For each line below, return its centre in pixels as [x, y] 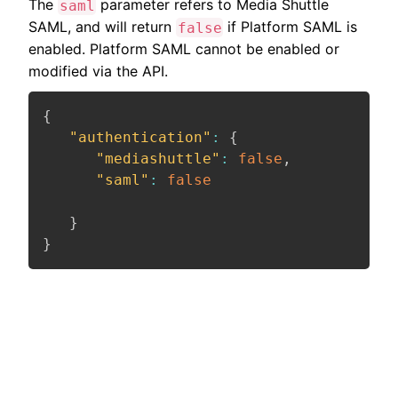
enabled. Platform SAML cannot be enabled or [184, 49]
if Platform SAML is [291, 27]
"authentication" [140, 138]
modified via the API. [98, 72]
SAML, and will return [102, 27]
